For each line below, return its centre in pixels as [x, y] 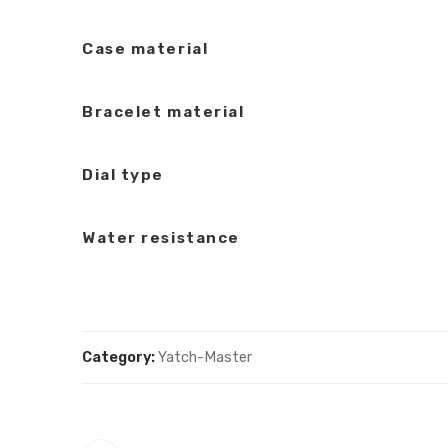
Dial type [123, 174]
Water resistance [161, 237]
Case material [145, 48]
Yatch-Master [205, 356]
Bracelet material [163, 111]
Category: [118, 356]
